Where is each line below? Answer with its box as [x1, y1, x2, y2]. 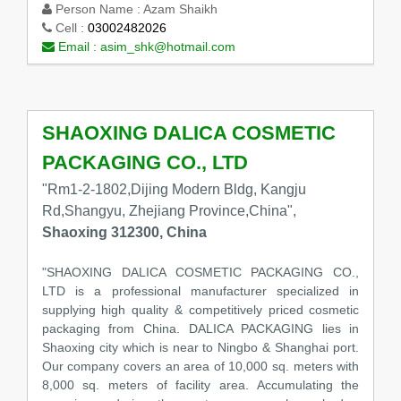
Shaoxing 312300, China [41, 224, 207, 240]
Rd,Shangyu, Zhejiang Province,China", [41, 202, 296, 218]
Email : [54, 39, 100, 55]
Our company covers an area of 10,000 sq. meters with [41, 358, 360, 373]
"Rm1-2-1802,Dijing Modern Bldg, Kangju [41, 181, 306, 197]
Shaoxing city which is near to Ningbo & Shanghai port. [41, 339, 360, 354]
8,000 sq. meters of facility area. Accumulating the [41, 377, 360, 392]
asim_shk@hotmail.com [99, 39, 235, 55]
